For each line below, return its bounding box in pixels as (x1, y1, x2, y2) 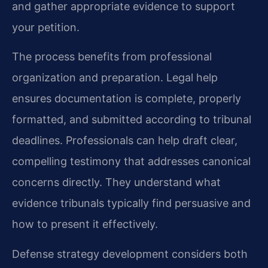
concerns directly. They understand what (12, 176, 221, 189)
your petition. (12, 20, 80, 33)
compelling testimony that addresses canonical (12, 155, 251, 168)
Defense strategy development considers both (12, 247, 248, 260)
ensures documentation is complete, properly (12, 92, 241, 105)
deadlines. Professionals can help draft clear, (12, 134, 237, 147)
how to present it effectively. (12, 218, 158, 231)
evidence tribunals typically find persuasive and (12, 197, 251, 210)
